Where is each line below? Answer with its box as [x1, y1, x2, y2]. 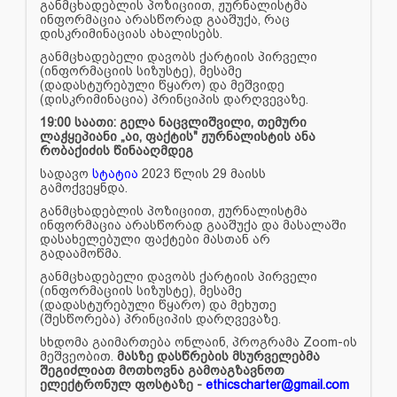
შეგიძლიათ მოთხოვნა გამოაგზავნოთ [40, 362, 284, 378]
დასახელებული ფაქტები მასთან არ [40, 231, 270, 246]
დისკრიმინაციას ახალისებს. [40, 26, 226, 41]
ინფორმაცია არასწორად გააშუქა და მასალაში [40, 217, 346, 232]
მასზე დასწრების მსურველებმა [117, 348, 320, 363]
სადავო [40, 166, 92, 181]
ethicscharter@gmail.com [206, 377, 353, 392]
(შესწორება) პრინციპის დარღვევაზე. [40, 311, 284, 326]
